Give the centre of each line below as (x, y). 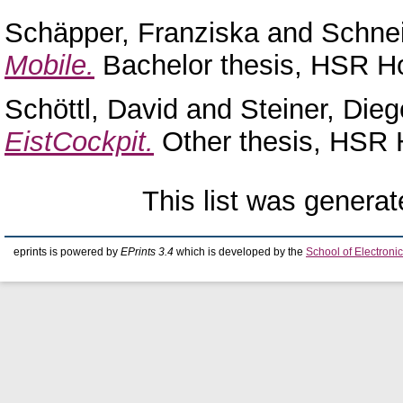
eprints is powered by (67, 251)
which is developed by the (240, 251)
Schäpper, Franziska (132, 33)
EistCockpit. (79, 141)
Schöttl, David (91, 109)
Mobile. (49, 66)
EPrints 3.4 (147, 251)
